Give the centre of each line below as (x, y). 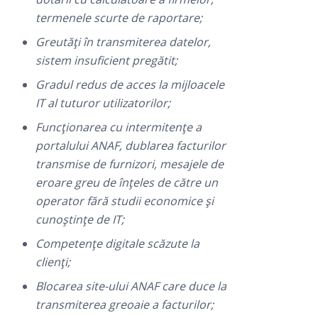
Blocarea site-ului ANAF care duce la (131, 286)
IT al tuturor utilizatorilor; (103, 103)
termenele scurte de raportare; (119, 18)
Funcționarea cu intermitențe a (119, 127)
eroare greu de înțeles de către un (127, 182)
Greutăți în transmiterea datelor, (124, 42)
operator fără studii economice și (125, 201)
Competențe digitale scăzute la (118, 243)
